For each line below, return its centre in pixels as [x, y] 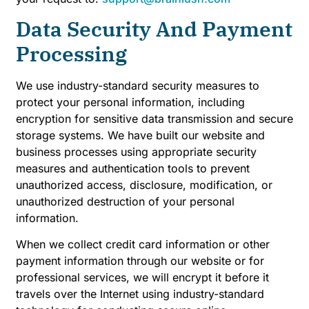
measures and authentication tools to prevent [133, 168]
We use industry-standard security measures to [138, 85]
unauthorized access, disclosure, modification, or [144, 185]
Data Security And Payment [154, 28]
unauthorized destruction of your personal [125, 201]
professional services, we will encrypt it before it [142, 278]
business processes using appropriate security [136, 151]
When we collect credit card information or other [143, 245]
